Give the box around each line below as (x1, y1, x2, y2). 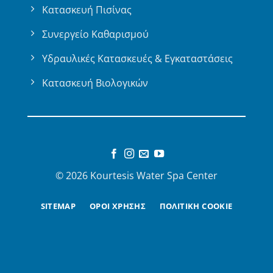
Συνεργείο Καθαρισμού (41, 27, 149, 41)
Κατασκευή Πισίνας (41, 3, 132, 17)
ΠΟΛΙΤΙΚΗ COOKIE (159, 200, 233, 211)
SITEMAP (40, 200, 76, 211)
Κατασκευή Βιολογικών (41, 76, 148, 90)
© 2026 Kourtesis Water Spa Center (55, 168, 218, 182)
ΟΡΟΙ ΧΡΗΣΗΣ (89, 200, 146, 211)
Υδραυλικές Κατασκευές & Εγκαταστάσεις (41, 52, 233, 66)
